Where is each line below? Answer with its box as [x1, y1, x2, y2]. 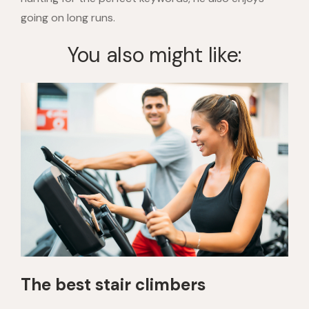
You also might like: [67, 41, 242, 68]
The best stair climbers [21, 274, 206, 296]
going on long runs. [21, 10, 115, 26]
